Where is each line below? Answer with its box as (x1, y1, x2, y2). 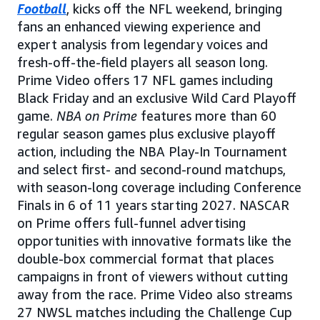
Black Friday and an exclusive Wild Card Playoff (17, 89, 296, 106)
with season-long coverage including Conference (17, 179, 301, 195)
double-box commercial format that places (17, 250, 274, 266)
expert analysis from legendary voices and (17, 36, 268, 52)
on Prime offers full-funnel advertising (17, 214, 246, 231)
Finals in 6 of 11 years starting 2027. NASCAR (17, 196, 289, 213)
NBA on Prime (56, 107, 137, 124)
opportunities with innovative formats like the (17, 232, 291, 249)
